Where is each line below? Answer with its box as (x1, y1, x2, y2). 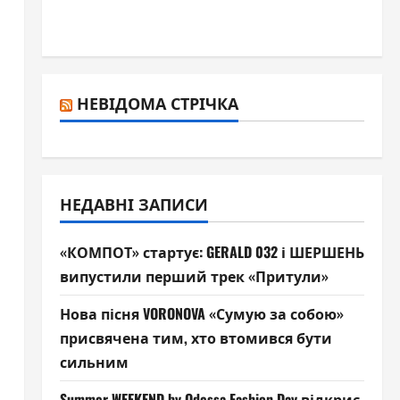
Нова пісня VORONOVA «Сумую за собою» (59, 303, 344, 324)
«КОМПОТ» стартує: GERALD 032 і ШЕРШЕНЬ (59, 241, 364, 262)
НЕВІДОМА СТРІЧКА (76, 91, 238, 114)
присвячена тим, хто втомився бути (59, 327, 332, 348)
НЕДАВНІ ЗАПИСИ (59, 192, 208, 215)
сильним (59, 351, 129, 372)
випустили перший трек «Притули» (59, 265, 329, 287)
